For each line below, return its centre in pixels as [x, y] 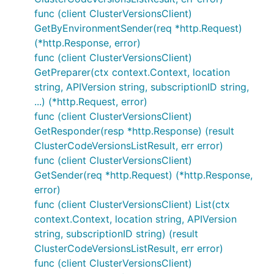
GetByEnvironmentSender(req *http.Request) [138, 28]
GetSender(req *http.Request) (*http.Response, [143, 175]
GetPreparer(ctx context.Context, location [132, 72]
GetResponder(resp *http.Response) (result [134, 131]
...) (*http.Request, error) [91, 102]
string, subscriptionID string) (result [116, 234]
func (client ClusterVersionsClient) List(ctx [132, 204]
